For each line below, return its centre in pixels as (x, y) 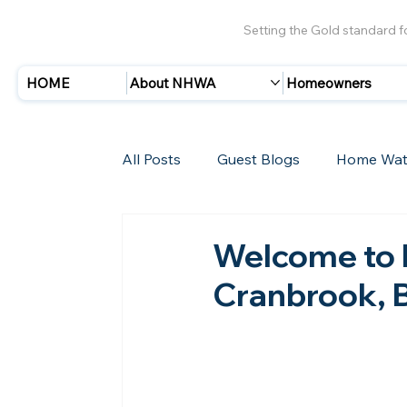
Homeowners (329, 83)
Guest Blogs (259, 159)
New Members (208, 304)
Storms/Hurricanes (326, 231)
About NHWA (174, 83)
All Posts (152, 159)
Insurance (192, 231)
